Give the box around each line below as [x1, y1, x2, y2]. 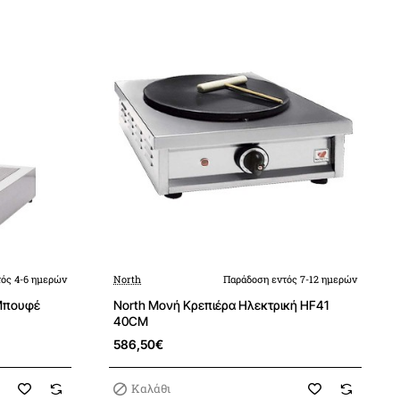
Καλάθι [131, 380, 171, 396]
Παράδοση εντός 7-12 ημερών [223, 272, 357, 286]
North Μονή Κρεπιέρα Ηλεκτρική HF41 [113, 297, 329, 312]
